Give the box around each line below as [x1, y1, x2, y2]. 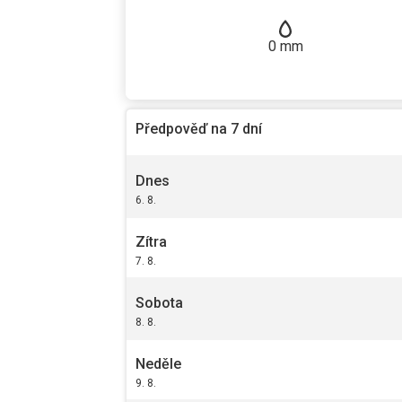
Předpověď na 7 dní [135, 120, 262, 138]
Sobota [135, 294, 183, 312]
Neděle [135, 355, 181, 373]
